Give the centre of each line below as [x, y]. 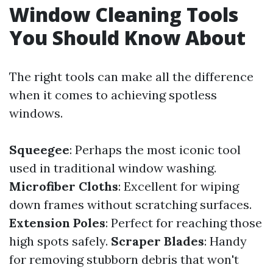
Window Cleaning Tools [124, 14]
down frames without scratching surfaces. [130, 204]
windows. [36, 113]
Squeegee [39, 150]
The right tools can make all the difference [131, 76]
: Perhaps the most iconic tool [155, 150]
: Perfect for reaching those [184, 223]
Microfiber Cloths [64, 186]
